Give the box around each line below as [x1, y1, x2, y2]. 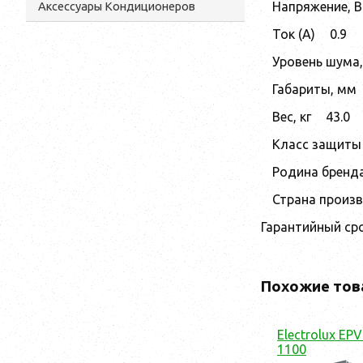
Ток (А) [272, 26, 315, 41]
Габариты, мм [272, 81, 357, 96]
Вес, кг [272, 109, 311, 124]
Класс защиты [272, 136, 361, 152]
